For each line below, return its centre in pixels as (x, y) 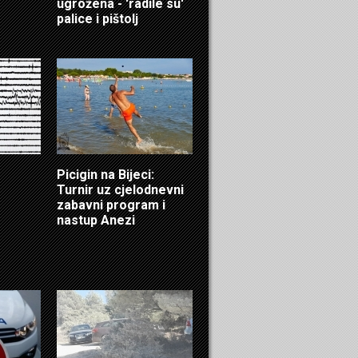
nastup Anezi (96, 220)
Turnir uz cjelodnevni (120, 189)
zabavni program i (111, 205)
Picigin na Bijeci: (105, 174)
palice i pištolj (97, 18)
